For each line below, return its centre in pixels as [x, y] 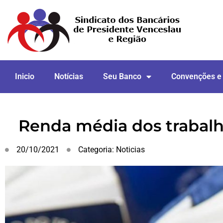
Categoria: [97, 150]
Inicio [25, 76]
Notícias [69, 76]
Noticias [130, 150]
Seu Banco [122, 76]
